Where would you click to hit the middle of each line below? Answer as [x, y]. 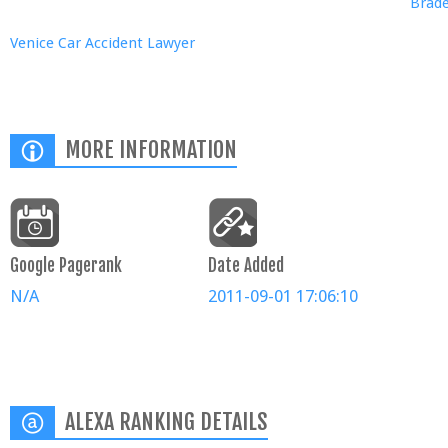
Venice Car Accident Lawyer [102, 43]
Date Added [246, 265]
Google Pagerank [66, 265]
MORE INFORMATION [151, 149]
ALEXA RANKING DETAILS [166, 421]
